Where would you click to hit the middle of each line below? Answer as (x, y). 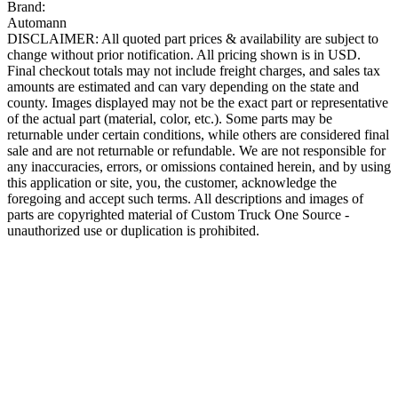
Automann (37, 22)
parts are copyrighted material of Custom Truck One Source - (178, 214)
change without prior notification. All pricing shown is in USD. (184, 54)
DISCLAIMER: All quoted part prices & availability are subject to (193, 38)
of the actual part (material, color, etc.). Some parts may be (170, 118)
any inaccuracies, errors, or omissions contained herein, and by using (199, 166)
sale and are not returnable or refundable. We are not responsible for (196, 150)
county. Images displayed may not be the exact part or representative (198, 102)
